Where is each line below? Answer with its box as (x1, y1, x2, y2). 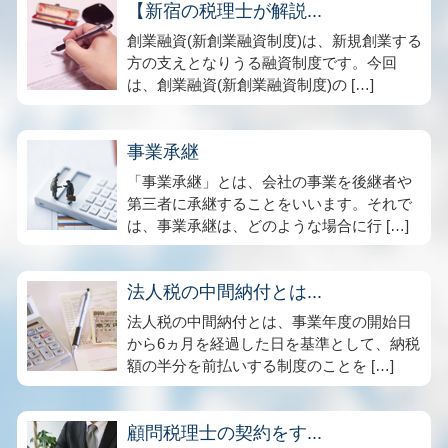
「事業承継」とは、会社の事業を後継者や (127, 172, 412, 190)
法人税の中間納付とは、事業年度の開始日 (127, 313, 412, 330)
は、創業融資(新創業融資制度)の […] (127, 76, 374, 93)
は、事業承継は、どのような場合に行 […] (127, 216, 409, 234)
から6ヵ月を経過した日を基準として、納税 (127, 335, 420, 352)
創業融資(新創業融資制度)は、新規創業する (127, 32, 422, 49)
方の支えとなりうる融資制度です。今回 (127, 54, 397, 71)
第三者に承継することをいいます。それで (127, 194, 412, 212)
